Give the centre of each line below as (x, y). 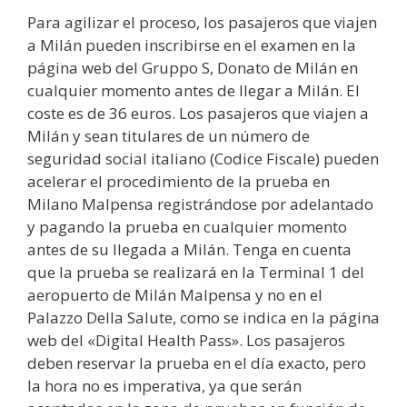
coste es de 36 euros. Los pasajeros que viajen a (198, 113)
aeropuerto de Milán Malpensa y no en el (175, 294)
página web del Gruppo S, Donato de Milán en (193, 67)
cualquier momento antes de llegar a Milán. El (194, 90)
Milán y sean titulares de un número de (169, 135)
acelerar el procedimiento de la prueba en (179, 181)
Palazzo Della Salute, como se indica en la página (203, 317)
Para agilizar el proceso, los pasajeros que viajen (202, 22)
